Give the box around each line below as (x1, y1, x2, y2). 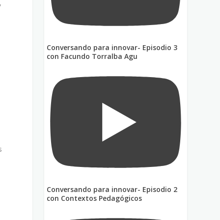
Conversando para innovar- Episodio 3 (47, 42, 178, 52)
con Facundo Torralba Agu (47, 51, 138, 61)
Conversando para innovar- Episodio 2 (47, 184, 178, 194)
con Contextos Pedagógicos (47, 193, 142, 203)
